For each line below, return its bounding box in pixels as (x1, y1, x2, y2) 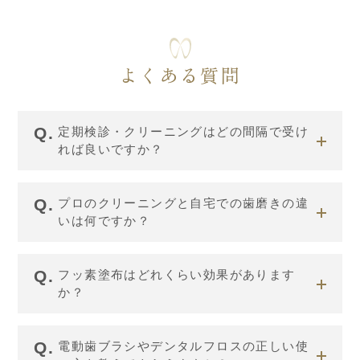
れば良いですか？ (58, 142, 164, 156)
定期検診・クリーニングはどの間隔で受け (58, 125, 309, 138)
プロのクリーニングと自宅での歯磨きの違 (58, 196, 309, 210)
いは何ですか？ (58, 214, 151, 227)
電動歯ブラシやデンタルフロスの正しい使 (58, 339, 309, 353)
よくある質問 (119, 60, 241, 88)
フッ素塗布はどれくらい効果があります (58, 268, 296, 281)
